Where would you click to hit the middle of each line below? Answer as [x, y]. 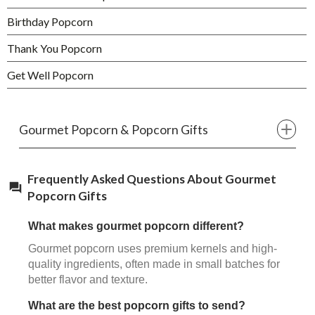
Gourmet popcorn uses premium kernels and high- [153, 248]
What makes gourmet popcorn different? [136, 226]
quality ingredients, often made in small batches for [154, 264]
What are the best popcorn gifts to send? [137, 305]
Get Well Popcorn [50, 75]
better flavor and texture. [88, 279]
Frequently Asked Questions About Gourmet [152, 179]
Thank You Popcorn [54, 49]
